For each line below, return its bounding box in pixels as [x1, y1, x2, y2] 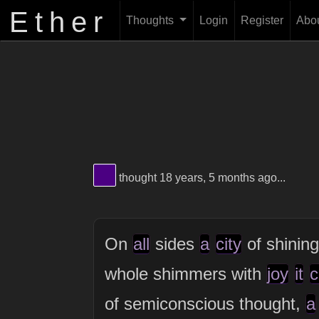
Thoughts [126, 14, 177, 26]
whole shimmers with [104, 263, 266, 283]
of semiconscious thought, [104, 293, 305, 313]
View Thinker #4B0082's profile [103, 166, 262, 178]
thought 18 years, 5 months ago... [115, 172, 286, 184]
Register [240, 14, 283, 26]
